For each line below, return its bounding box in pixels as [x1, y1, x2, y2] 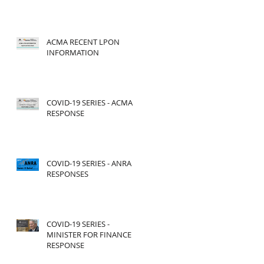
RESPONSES [47, 169, 88, 179]
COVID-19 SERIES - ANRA [47, 158, 131, 169]
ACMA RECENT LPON [47, 37, 120, 47]
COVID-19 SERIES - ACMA [47, 97, 133, 108]
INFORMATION [47, 47, 99, 58]
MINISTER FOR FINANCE [47, 229, 131, 240]
